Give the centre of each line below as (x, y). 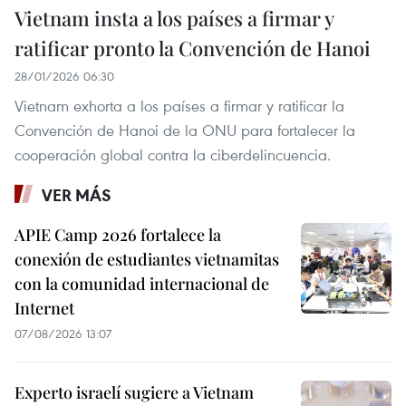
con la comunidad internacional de (142, 283)
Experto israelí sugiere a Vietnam (134, 392)
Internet (44, 308)
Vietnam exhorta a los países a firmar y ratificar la (179, 105)
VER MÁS (77, 194)
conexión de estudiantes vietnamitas (147, 259)
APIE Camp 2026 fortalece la (118, 234)
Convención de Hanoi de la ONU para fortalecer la (185, 130)
